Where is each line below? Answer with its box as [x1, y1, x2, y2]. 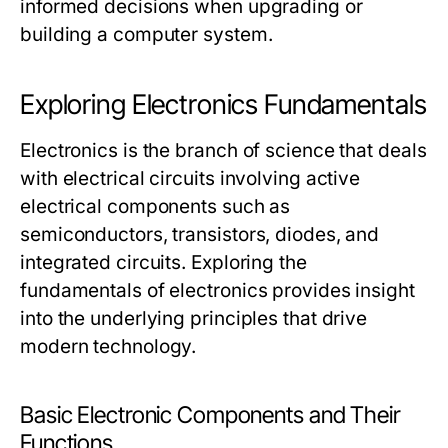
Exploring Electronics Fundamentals [20, 88, 427, 121]
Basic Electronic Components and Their [20, 401, 400, 429]
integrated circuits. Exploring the [20, 251, 307, 274]
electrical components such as [20, 195, 291, 218]
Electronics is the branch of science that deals [20, 139, 427, 162]
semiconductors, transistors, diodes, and [20, 223, 380, 246]
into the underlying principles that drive [20, 307, 368, 330]
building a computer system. [20, 23, 273, 46]
